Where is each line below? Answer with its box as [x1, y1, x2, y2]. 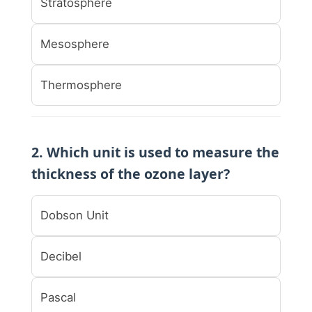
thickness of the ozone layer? [31, 164, 230, 183]
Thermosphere [40, 77, 122, 92]
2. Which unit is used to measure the [31, 142, 279, 162]
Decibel [40, 249, 81, 263]
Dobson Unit [40, 208, 109, 222]
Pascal [40, 290, 76, 304]
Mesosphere [40, 36, 109, 51]
